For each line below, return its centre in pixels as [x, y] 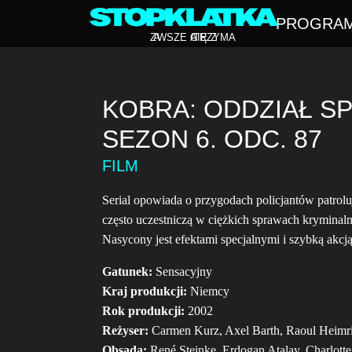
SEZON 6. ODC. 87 [212, 139]
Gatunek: [127, 271]
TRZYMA [215, 38]
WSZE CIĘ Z [187, 38]
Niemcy [208, 291]
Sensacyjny [182, 271]
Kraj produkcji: [145, 291]
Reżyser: [125, 330]
